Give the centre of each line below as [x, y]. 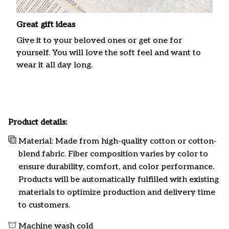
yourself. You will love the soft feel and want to [109, 53]
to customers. [44, 205]
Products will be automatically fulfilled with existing [119, 180]
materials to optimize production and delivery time [117, 193]
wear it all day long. [54, 65]
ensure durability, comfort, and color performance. [116, 167]
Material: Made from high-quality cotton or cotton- [118, 142]
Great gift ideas [46, 25]
